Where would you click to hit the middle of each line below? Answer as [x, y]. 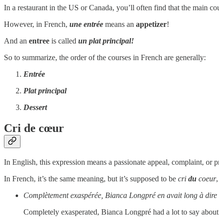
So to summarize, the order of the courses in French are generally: [105, 57]
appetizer [151, 24]
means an [120, 24]
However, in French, [37, 24]
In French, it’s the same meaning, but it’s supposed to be [91, 178]
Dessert [35, 107]
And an [16, 41]
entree [39, 41]
